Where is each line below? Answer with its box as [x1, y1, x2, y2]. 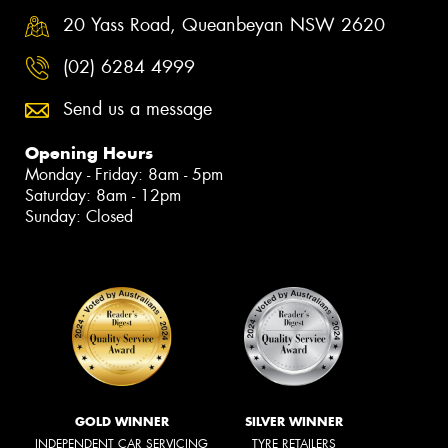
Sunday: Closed [25, 205, 133, 227]
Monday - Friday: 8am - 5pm [25, 163, 223, 185]
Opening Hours [25, 141, 153, 164]
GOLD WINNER [74, 413, 169, 429]
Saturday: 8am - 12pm [25, 184, 181, 206]
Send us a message [63, 96, 212, 121]
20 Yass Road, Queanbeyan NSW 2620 [63, 13, 385, 38]
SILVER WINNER [245, 413, 343, 429]
